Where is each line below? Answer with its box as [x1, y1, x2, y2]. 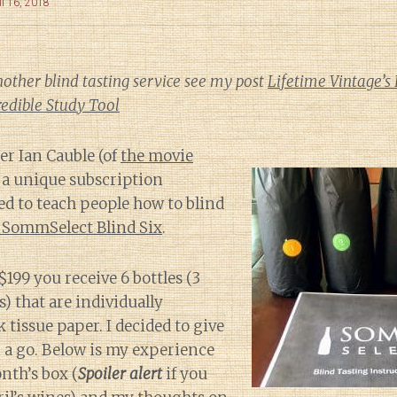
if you [162, 364, 207, 384]
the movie [121, 146, 193, 166]
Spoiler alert [78, 364, 162, 384]
